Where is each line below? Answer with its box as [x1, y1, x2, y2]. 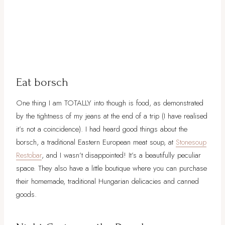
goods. [16, 188, 37, 200]
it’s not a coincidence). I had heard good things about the [16, 123, 187, 135]
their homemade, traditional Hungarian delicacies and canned [16, 175, 199, 187]
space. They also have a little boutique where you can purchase [16, 162, 207, 174]
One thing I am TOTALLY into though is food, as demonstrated [16, 97, 203, 108]
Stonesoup [176, 136, 206, 148]
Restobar [16, 149, 42, 161]
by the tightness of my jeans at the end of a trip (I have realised [16, 110, 207, 122]
